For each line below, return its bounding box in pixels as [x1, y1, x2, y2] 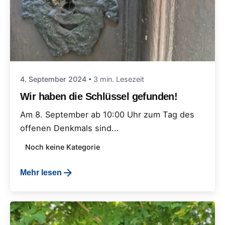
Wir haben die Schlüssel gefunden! [20, 90, 178, 102]
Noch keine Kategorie [25, 142, 100, 151]
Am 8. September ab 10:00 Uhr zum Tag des [20, 109, 194, 120]
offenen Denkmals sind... [20, 123, 119, 134]
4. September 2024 [20, 74, 86, 83]
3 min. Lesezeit [93, 74, 144, 83]
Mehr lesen [20, 168, 62, 177]
